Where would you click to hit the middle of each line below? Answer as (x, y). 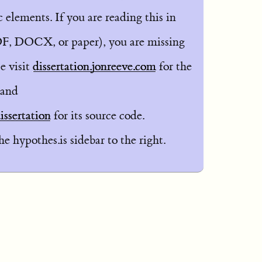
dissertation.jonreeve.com (94, 66)
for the (174, 66)
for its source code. (98, 115)
